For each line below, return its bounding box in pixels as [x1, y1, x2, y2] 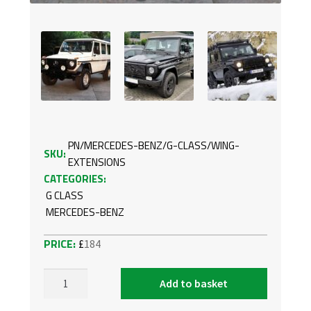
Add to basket [160, 276, 228, 291]
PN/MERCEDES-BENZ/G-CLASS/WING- [67, 137, 239, 153]
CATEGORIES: [43, 170, 106, 187]
